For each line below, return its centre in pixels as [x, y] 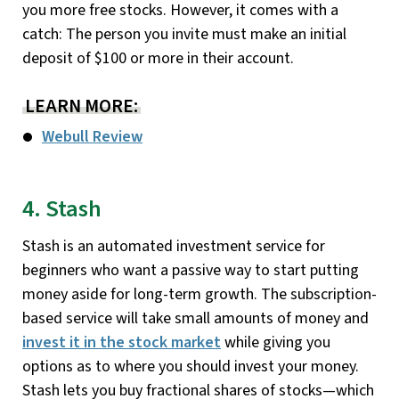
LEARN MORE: [81, 106]
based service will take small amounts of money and [195, 319]
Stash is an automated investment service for [174, 247]
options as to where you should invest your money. [191, 367]
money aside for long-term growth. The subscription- [199, 295]
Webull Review [92, 136]
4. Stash [62, 209]
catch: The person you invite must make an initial [184, 34]
